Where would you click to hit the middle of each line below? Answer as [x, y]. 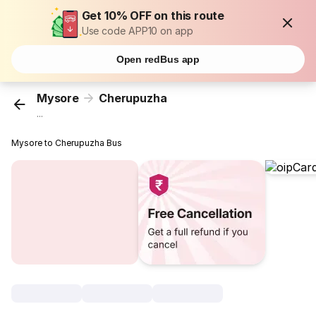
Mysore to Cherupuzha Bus [67, 143]
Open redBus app [158, 59]
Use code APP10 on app [137, 31]
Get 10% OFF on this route [153, 16]
